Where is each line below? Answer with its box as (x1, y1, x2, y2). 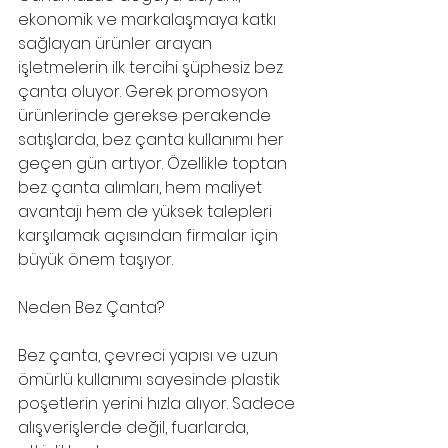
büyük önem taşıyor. (18, 247, 173, 271)
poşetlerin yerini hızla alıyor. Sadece (18, 391, 299, 415)
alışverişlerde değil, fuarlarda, (18, 415, 252, 439)
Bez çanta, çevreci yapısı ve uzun (18, 343, 282, 367)
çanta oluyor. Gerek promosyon (18, 79, 272, 103)
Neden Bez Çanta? (18, 295, 164, 319)
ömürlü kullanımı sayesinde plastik (18, 367, 284, 391)
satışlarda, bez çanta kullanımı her (18, 127, 288, 151)
